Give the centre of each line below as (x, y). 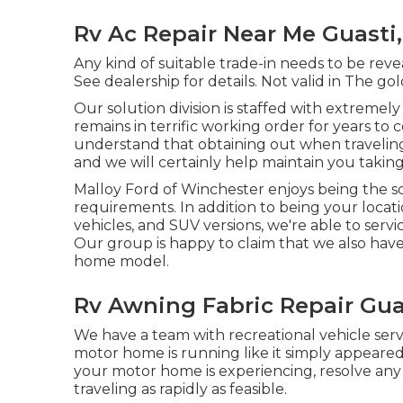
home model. (121, 261)
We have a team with (151, 335)
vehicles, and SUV (137, 225)
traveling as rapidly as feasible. (180, 389)
